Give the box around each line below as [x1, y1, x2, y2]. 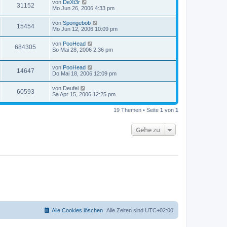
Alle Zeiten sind [106, 207, 145, 214]
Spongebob [63, 20, 91, 26]
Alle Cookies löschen [52, 207, 103, 214]
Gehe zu [136, 125, 160, 134]
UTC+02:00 [145, 207, 173, 214]
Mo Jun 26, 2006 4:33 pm [52, 5, 115, 12]
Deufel [63, 85, 79, 91]
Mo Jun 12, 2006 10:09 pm [52, 26, 118, 32]
